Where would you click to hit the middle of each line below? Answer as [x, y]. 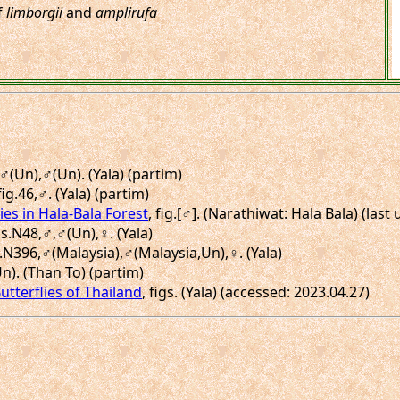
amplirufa [126, 12]
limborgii [34, 12]
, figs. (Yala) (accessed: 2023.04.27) [256, 292]
